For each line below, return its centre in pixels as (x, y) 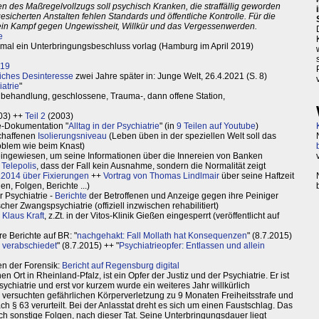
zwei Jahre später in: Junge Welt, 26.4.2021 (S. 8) (170, 77)
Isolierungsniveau (72, 136)
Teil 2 (35, 116)
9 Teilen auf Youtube (216, 126)
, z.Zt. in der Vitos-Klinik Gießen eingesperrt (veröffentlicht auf (162, 216)
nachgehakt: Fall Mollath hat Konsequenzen (162, 236)
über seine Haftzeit (257, 176)
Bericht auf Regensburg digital (121, 266)
